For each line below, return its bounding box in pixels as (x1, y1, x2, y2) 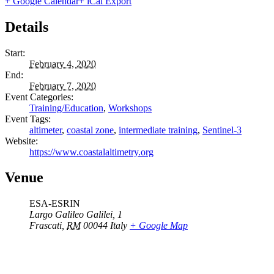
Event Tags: (5, 113, 51, 124)
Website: (5, 135, 38, 146)
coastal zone (67, 124, 114, 135)
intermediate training (119, 124, 198, 135)
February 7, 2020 (29, 80, 96, 91)
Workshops (108, 102, 152, 113)
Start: (5, 47, 25, 58)
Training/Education (29, 102, 103, 113)
